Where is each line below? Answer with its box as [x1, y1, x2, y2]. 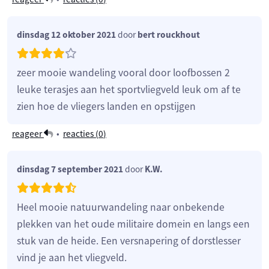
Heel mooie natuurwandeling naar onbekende [17, 200, 225, 214]
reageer [12, 127, 44, 139]
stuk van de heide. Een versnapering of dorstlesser [17, 234, 241, 247]
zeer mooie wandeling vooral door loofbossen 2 [17, 65, 230, 79]
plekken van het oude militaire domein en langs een [17, 217, 250, 231]
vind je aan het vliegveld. [17, 250, 127, 264]
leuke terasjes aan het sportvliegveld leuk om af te [17, 82, 241, 96]
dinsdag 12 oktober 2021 [17, 28, 116, 40]
